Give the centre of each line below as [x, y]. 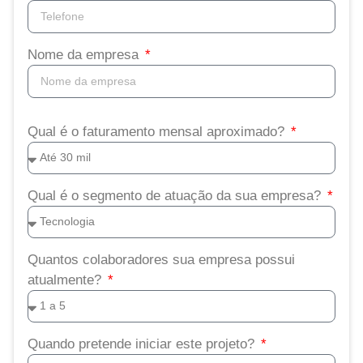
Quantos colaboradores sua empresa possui [161, 259]
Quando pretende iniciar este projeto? [143, 344]
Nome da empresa [85, 54]
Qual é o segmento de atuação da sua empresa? [176, 195]
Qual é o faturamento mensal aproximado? [158, 131]
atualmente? [66, 280]
